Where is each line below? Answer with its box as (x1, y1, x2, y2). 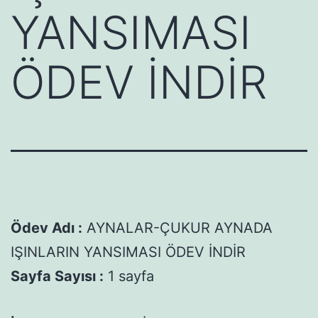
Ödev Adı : (11, 219, 82, 236)
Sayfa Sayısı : (11, 267, 104, 285)
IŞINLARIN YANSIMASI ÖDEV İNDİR (11, 243, 246, 261)
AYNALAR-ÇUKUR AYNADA (82, 219, 273, 236)
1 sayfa (104, 267, 154, 285)
